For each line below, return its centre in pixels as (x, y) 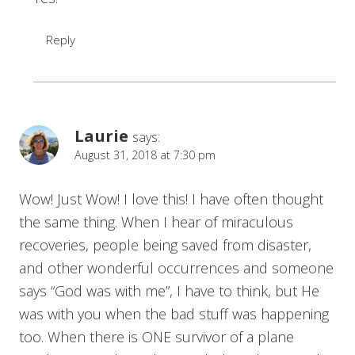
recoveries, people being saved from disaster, (165, 245)
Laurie (101, 135)
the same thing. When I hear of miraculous (156, 222)
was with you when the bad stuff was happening (174, 314)
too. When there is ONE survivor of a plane (157, 337)
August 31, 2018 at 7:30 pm (145, 155)
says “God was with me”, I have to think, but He (169, 291)
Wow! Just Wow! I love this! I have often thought (171, 199)
